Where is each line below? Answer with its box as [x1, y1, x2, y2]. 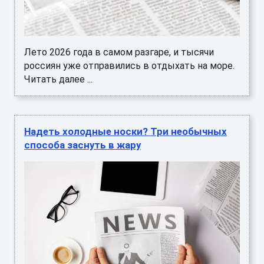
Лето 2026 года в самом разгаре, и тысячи [24, 47, 214, 58]
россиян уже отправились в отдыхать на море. [24, 60, 235, 72]
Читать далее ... [24, 74, 93, 85]
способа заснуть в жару [24, 139, 141, 151]
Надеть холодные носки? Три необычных [24, 126, 227, 138]
